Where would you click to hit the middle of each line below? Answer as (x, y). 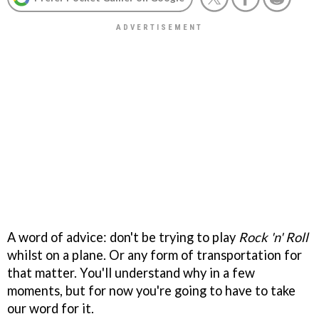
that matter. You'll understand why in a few (131, 272)
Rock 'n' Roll (273, 237)
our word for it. (51, 308)
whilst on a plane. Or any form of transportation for (155, 255)
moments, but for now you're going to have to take (151, 290)
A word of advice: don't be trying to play (123, 237)
